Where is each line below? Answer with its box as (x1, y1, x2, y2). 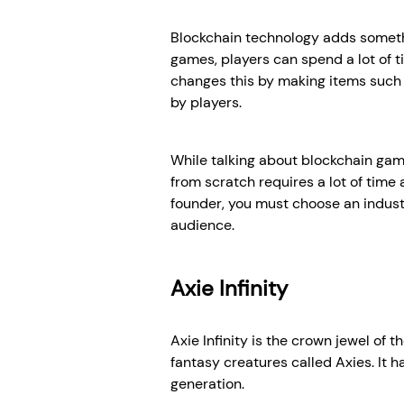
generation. (170, 374, 244, 394)
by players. (170, 93, 242, 113)
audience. (170, 216, 234, 235)
